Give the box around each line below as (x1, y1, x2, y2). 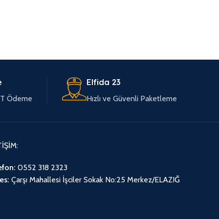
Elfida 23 (87, 77, 121, 87)
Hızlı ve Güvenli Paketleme (87, 94, 177, 103)
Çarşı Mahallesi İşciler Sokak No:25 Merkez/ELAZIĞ (9, 175, 180, 184)
